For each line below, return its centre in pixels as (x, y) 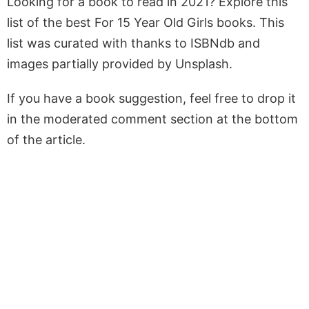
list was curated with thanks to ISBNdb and (133, 43)
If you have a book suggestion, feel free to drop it (151, 98)
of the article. (46, 139)
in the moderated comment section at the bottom (152, 119)
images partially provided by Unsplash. (120, 63)
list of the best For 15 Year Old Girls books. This (146, 22)
